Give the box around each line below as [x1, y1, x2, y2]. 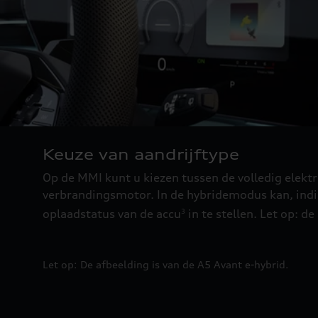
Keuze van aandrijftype [43, 145, 239, 163]
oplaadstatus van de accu [43, 206, 181, 221]
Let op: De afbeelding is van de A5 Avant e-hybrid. [43, 258, 289, 270]
